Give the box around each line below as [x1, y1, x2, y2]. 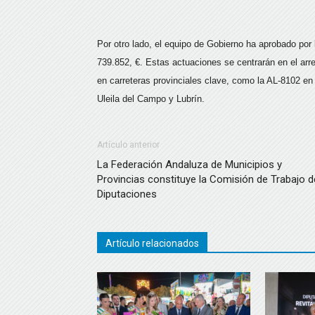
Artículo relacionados [105, 238, 199, 249]
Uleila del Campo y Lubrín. [97, 94, 205, 104]
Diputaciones [97, 188, 157, 200]
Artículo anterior [97, 140, 160, 150]
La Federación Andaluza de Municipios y [97, 158, 282, 171]
